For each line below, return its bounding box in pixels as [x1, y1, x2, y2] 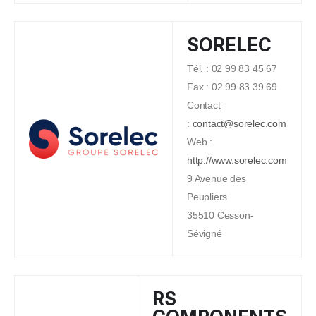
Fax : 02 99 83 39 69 [187, 80, 277, 92]
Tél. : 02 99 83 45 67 [187, 62, 277, 74]
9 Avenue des [187, 172, 246, 184]
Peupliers [187, 190, 228, 202]
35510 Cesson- [187, 209, 254, 221]
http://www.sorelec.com [187, 154, 287, 166]
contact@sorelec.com [192, 117, 286, 129]
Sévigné [187, 227, 222, 239]
